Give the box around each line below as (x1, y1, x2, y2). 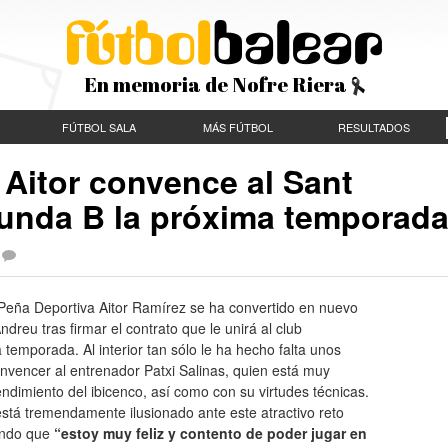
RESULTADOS (338, 119, 410, 135)
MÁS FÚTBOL (202, 119, 273, 135)
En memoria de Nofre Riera (83, 71, 351, 98)
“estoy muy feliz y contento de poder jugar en (54, 422, 367, 443)
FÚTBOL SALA (62, 119, 136, 135)
